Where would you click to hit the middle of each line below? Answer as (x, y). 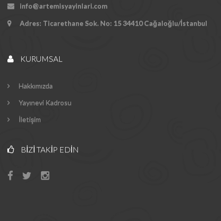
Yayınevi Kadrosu (44, 102)
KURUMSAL (41, 58)
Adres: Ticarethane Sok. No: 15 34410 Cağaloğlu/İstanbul (113, 23)
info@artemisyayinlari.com (64, 6)
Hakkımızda (35, 86)
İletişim (29, 119)
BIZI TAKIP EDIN (49, 149)
